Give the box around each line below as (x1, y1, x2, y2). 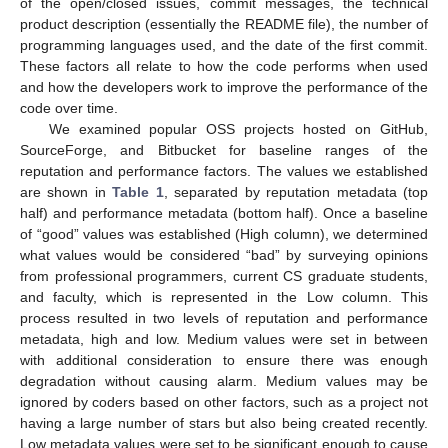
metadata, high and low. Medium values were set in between (20, 330, 428, 347)
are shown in (20, 183, 113, 200)
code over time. (20, 99, 118, 116)
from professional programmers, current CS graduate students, (20, 267, 428, 284)
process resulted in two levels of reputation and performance (20, 309, 428, 326)
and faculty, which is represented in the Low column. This (20, 288, 428, 305)
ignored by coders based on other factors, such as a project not (20, 393, 428, 410)
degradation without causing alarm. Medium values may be (20, 372, 428, 389)
